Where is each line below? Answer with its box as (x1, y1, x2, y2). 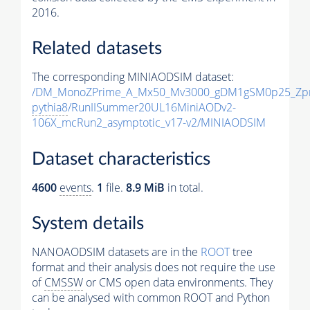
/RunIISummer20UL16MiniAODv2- (68, 100, 236, 116)
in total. (165, 179, 203, 195)
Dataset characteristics (32, 149, 210, 168)
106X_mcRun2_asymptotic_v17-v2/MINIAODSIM (32, 115, 266, 131)
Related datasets (32, 39, 162, 58)
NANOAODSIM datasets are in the (32, 244, 201, 260)
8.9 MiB (126, 179, 165, 195)
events (60, 179, 91, 195)
